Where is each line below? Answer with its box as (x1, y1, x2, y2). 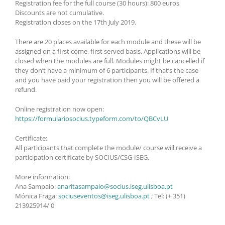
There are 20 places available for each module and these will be (15, 37, 201, 47)
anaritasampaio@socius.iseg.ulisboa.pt (57, 182, 173, 191)
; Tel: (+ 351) (150, 191, 185, 201)
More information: (15, 172, 70, 182)
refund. (15, 85, 37, 94)
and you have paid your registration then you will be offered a (15, 75, 199, 85)
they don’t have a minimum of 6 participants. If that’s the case (15, 66, 198, 75)
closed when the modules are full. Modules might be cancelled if (15, 56, 204, 66)
